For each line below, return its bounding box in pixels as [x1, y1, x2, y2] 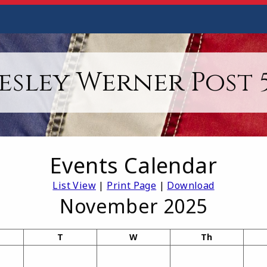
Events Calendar [50, 151, 217, 181]
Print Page [107, 179, 157, 193]
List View [52, 179, 96, 193]
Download [167, 179, 215, 193]
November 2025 [60, 193, 207, 219]
